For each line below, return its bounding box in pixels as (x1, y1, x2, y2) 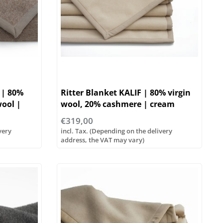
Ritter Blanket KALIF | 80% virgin (60, 87, 191, 99)
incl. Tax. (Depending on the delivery (60, 126, 172, 136)
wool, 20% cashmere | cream (60, 99, 175, 110)
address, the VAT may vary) (60, 135, 144, 145)
